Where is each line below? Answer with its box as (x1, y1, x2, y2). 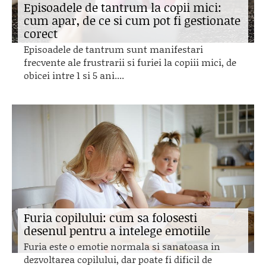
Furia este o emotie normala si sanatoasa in (24, 239, 220, 253)
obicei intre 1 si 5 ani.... (24, 68, 124, 82)
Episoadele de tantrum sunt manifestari (24, 42, 203, 56)
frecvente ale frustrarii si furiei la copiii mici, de (24, 55, 236, 69)
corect (24, 25, 58, 42)
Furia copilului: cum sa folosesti (24, 209, 197, 226)
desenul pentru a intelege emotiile (24, 222, 210, 239)
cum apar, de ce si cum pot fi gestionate (24, 12, 240, 28)
